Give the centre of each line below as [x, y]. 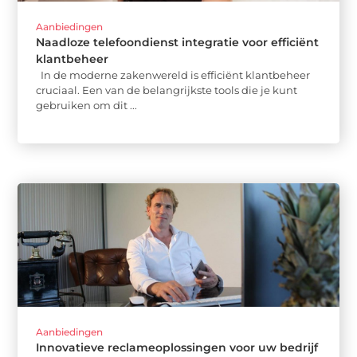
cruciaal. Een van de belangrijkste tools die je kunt [167, 90]
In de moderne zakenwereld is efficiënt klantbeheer [173, 75]
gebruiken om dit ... [87, 106]
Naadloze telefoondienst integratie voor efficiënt [178, 43]
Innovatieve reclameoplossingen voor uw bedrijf [177, 347]
